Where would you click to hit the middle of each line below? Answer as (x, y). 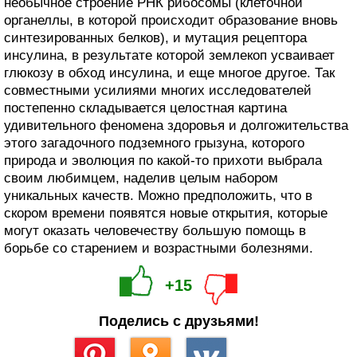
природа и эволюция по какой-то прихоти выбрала (163, 160)
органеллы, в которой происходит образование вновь (171, 20)
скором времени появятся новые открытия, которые (166, 213)
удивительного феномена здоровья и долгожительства (176, 125)
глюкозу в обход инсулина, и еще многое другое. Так (169, 73)
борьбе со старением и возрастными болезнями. (159, 248)
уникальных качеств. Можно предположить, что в (158, 195)
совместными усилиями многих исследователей (158, 90)
